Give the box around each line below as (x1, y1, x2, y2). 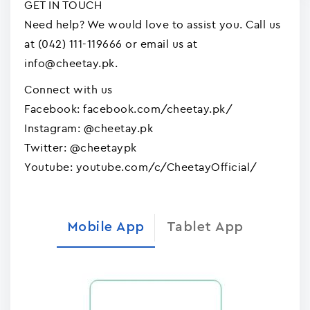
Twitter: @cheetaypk (24, 140, 137, 154)
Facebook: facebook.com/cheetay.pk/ (24, 102, 232, 116)
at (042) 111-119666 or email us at (24, 37, 197, 51)
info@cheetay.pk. (24, 56, 118, 70)
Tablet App (166, 220, 244, 234)
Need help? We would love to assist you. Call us (24, 17, 281, 31)
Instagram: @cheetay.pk (24, 121, 153, 135)
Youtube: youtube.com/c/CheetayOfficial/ (24, 160, 257, 174)
